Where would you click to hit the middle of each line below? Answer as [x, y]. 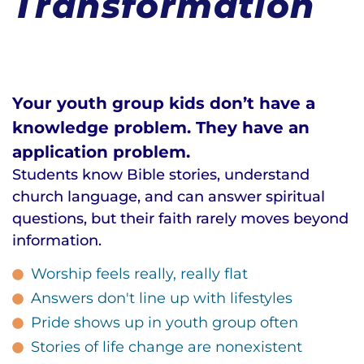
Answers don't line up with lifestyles [161, 299]
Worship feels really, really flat [139, 274]
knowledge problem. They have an [161, 128]
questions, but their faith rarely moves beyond [180, 218]
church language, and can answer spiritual [169, 196]
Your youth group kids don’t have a [164, 104]
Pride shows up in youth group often [164, 323]
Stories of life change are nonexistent [166, 347]
